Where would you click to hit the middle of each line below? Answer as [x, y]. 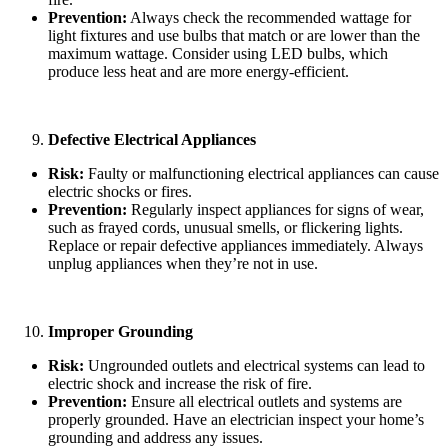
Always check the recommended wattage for [269, 17]
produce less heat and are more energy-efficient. [198, 71]
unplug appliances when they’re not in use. [183, 263]
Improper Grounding [120, 331]
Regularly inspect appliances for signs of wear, [275, 209]
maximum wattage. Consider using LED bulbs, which [218, 53]
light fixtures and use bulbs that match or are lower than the [234, 35]
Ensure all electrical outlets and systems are [264, 401]
